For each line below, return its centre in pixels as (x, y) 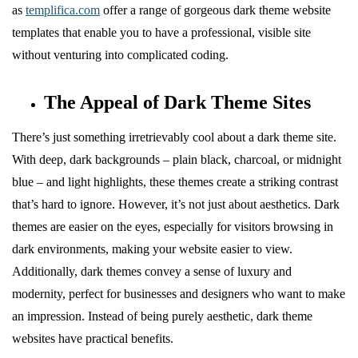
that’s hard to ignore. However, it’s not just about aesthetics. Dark (176, 204)
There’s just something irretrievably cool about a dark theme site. (174, 137)
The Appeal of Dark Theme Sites (177, 102)
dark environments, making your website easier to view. (152, 249)
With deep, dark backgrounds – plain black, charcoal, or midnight (177, 159)
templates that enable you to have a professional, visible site (161, 32)
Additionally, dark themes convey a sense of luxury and (152, 271)
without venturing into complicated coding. (120, 54)
